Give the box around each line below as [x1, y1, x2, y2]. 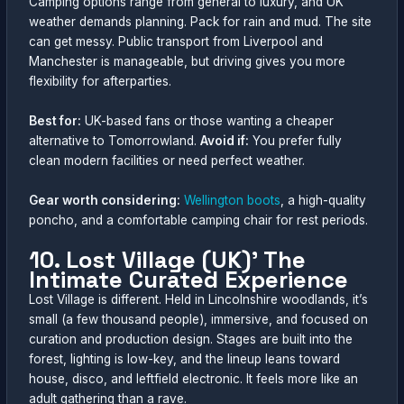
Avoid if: [200, 133, 250, 149]
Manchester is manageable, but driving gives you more [29, 54, 346, 69]
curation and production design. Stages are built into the [29, 331, 353, 346]
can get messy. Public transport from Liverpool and [29, 34, 324, 50]
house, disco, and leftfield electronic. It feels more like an [29, 371, 359, 386]
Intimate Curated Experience [29, 264, 349, 294]
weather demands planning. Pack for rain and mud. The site [29, 14, 372, 30]
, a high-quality [280, 192, 367, 207]
